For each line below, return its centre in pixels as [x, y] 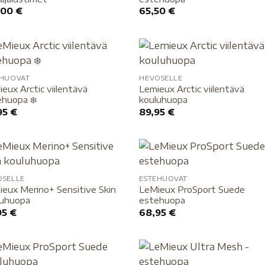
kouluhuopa [164, 100]
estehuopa [162, 200]
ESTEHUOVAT [163, 179]
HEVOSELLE [161, 78]
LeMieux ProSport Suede [192, 190]
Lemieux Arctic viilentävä [192, 89]
